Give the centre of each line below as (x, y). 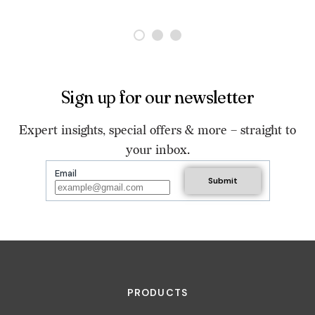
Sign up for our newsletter (157, 98)
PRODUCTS (157, 293)
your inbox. (157, 150)
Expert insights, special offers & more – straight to (157, 131)
